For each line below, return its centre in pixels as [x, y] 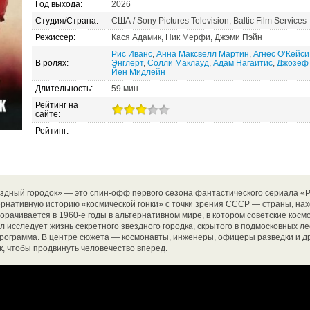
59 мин [125, 89]
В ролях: [52, 63]
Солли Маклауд [178, 63]
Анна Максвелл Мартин [203, 54]
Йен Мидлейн [138, 72]
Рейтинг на [57, 105]
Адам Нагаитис [243, 63]
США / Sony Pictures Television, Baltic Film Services [209, 21]
